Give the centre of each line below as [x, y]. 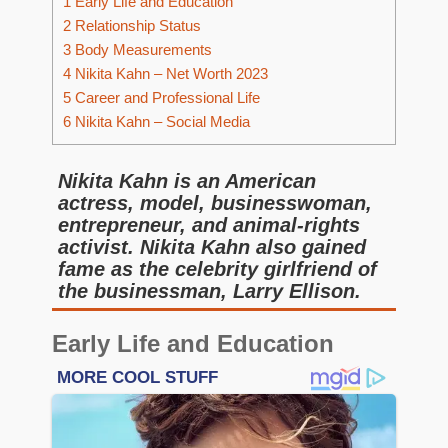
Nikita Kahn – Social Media [160, 122]
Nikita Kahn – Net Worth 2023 [169, 74]
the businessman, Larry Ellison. [209, 291]
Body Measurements [141, 50]
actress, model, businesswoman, [215, 203]
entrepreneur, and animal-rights [209, 225]
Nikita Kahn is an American [187, 181]
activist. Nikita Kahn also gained [212, 247]
